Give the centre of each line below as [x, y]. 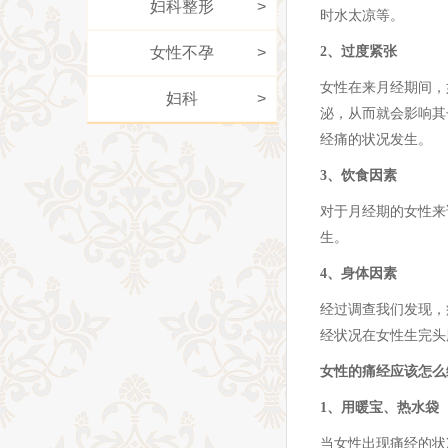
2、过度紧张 [358, 51]
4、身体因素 [358, 273]
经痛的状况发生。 [376, 139]
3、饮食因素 [358, 175]
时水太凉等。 [362, 15]
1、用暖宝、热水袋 [379, 407]
